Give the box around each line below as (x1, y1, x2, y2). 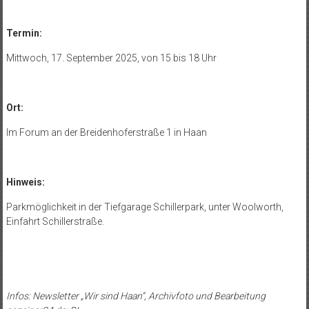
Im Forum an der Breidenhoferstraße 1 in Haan (6, 127, 207, 139)
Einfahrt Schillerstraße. (6, 216, 104, 228)
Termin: (6, 28, 42, 39)
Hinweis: (6, 177, 45, 188)
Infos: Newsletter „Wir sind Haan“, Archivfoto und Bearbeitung (6, 290, 266, 302)
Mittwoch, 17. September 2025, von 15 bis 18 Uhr (6, 52, 217, 64)
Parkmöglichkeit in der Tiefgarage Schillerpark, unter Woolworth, (6, 201, 283, 213)
